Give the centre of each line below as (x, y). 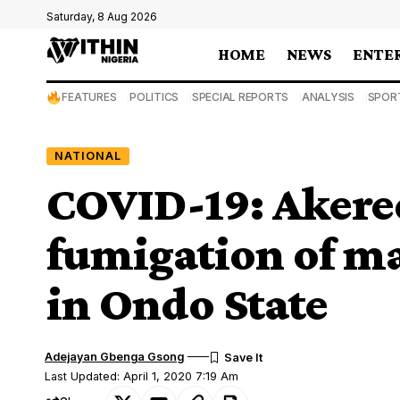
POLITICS (154, 97)
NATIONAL (87, 155)
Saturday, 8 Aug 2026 (102, 17)
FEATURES (89, 97)
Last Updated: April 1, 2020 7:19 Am (142, 376)
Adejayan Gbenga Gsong (115, 356)
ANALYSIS (328, 97)
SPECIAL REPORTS (240, 97)
